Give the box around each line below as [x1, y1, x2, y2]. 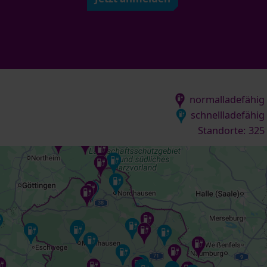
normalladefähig [187, 93, 265, 107]
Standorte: [198, 123, 246, 137]
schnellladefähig [188, 108, 265, 122]
